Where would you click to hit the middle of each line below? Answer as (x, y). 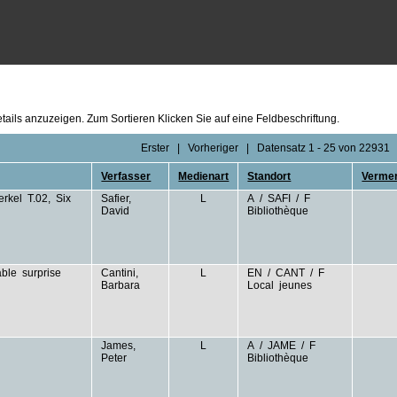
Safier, (118, 198)
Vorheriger (213, 148)
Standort (269, 176)
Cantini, (121, 273)
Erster (155, 148)
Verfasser (126, 176)
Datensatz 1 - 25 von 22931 (323, 148)
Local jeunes (280, 285)
